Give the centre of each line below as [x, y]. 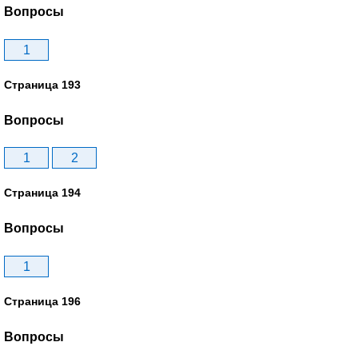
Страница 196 [42, 301]
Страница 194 [42, 193]
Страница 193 [42, 84]
